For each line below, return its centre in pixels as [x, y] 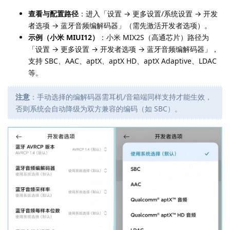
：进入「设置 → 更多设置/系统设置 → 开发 [148, 13]
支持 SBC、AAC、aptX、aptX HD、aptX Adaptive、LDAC [122, 61]
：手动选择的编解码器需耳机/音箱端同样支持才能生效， [121, 97]
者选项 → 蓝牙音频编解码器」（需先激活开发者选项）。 [120, 25]
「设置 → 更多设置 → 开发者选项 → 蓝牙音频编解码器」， [123, 49]
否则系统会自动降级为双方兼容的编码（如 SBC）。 [99, 108]
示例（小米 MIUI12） [64, 37]
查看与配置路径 [53, 13]
